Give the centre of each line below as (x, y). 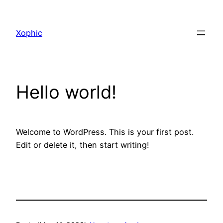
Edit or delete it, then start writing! (83, 145)
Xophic (29, 33)
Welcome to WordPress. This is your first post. (105, 132)
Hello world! (66, 92)
